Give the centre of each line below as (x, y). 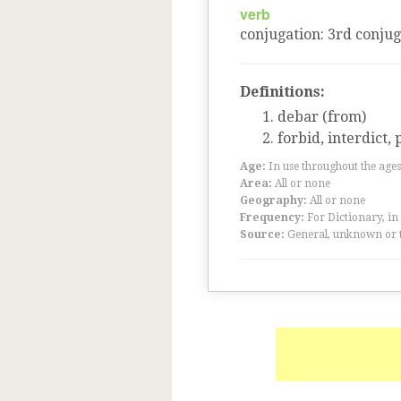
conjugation (280, 34)
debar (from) (322, 117)
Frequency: (272, 218)
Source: (262, 235)
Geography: (273, 200)
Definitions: (282, 92)
